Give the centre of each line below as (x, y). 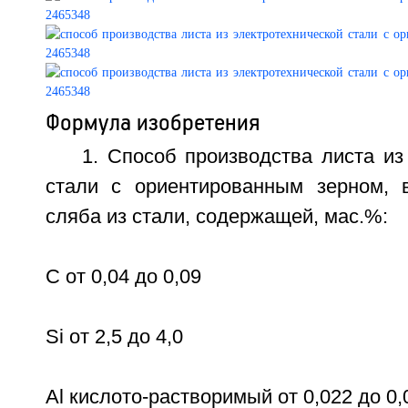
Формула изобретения (152, 122)
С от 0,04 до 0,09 (123, 277)
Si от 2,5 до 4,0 (114, 337)
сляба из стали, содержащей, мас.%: (216, 217)
